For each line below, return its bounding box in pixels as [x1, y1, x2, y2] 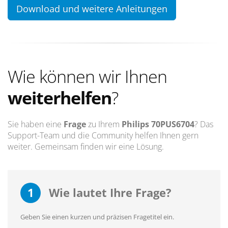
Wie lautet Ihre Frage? [46, 184, 172, 200]
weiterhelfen [8, 85, 111, 109]
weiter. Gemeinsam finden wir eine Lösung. [8, 140, 164, 152]
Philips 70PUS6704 [122, 118, 194, 130]
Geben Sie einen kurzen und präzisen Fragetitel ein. [20, 212, 174, 221]
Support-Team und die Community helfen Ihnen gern [8, 129, 198, 141]
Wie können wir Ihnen [8, 64, 167, 88]
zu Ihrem [86, 118, 122, 130]
